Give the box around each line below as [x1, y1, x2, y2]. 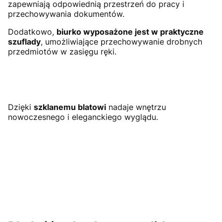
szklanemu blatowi [34, 102, 106, 112]
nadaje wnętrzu [106, 102, 166, 112]
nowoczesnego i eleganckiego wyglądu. [8, 112, 161, 122]
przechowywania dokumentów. [8, 9, 124, 19]
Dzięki [8, 102, 34, 112]
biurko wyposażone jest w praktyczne [56, 27, 204, 37]
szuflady [8, 37, 41, 47]
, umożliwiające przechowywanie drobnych [41, 37, 202, 47]
